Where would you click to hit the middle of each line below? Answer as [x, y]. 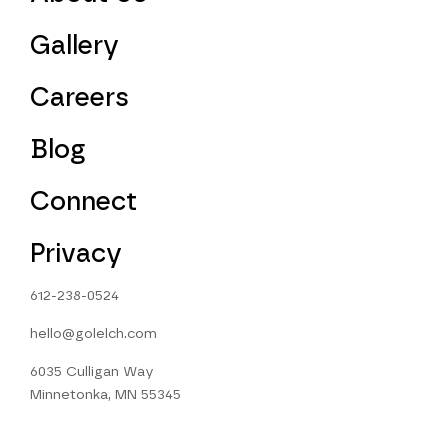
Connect [83, 202]
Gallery [74, 46]
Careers [79, 98]
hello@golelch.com [93, 334]
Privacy [76, 254]
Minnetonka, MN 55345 [105, 395]
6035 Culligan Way [92, 372]
